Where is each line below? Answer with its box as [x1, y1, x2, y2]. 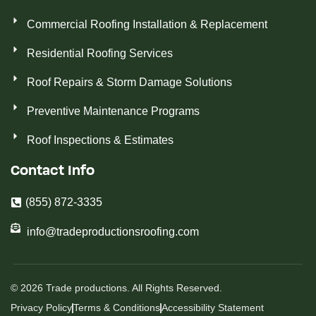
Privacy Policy [11, 302, 72, 314]
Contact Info [11, 164, 95, 179]
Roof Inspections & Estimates [26, 134, 174, 147]
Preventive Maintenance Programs [26, 105, 200, 118]
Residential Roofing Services [26, 47, 173, 60]
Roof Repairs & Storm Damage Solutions [26, 76, 232, 89]
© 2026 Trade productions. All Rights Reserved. [11, 282, 222, 294]
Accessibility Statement [162, 302, 264, 314]
